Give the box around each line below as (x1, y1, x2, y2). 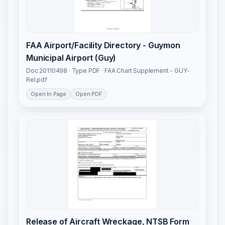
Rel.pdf (26, 76, 47, 84)
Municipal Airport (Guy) (26, 53, 117, 63)
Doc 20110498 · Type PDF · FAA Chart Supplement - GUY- (26, 67, 190, 75)
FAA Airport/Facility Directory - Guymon (26, 40, 180, 51)
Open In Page (31, 90, 67, 98)
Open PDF (75, 90, 102, 98)
